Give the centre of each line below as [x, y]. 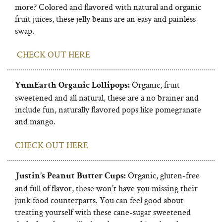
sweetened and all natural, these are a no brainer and [107, 97]
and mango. [36, 121]
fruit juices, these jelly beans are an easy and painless [105, 19]
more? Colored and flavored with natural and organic [108, 7]
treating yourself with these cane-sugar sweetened [103, 212]
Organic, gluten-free [163, 175]
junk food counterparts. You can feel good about [99, 200]
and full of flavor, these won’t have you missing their [106, 188]
